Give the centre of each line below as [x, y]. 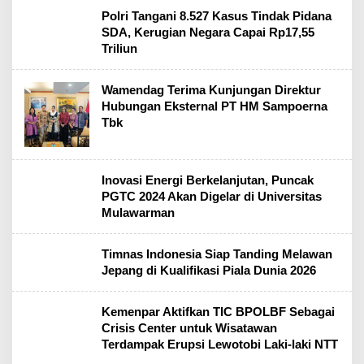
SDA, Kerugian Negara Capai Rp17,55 [208, 32]
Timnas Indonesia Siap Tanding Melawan [217, 254]
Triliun [119, 48]
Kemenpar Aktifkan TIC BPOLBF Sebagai [218, 312]
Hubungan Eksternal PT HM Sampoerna [214, 106]
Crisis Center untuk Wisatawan [189, 328]
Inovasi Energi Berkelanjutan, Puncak [208, 180]
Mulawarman [138, 212]
